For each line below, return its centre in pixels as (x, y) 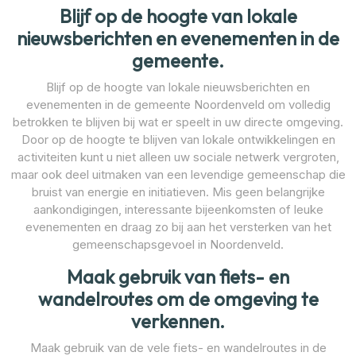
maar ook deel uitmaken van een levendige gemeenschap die (178, 174)
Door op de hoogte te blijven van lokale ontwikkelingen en (178, 139)
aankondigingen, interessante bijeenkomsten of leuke (178, 209)
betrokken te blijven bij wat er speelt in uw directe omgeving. (178, 122)
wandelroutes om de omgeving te (178, 299)
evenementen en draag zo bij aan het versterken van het (178, 226)
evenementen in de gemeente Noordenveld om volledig (178, 104)
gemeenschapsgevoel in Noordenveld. (178, 244)
